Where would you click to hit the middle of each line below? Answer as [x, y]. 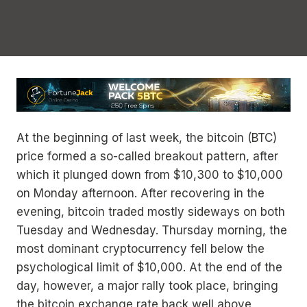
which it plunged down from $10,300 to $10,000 [150, 175]
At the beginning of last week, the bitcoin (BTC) [147, 138]
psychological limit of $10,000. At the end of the [149, 268]
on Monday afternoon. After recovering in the [140, 194]
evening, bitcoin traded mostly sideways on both [151, 212]
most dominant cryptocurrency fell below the [140, 249]
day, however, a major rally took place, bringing [147, 286]
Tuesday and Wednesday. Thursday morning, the [152, 231]
